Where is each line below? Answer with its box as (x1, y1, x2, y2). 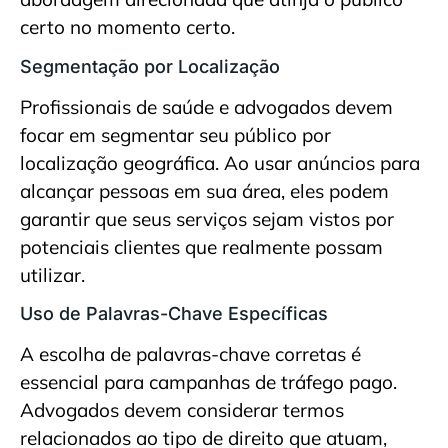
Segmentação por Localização (20, 55, 280, 77)
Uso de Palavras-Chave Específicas (20, 302, 328, 324)
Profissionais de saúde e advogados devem (20, 94, 393, 119)
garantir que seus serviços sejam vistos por (20, 206, 394, 231)
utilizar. (20, 262, 85, 287)
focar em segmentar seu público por (20, 122, 331, 147)
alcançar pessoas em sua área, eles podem (20, 178, 389, 203)
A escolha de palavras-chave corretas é (20, 341, 361, 366)
